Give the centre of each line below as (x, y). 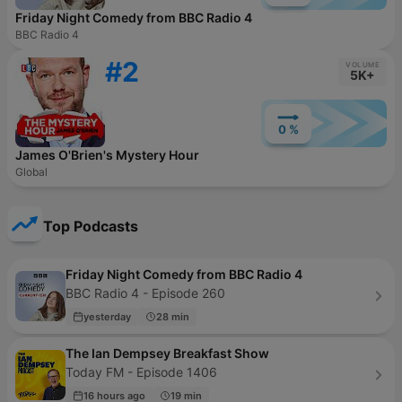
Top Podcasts (91, 226)
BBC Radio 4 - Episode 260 (145, 293)
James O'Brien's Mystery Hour (107, 155)
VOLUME (363, 65)
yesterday (107, 316)
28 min (173, 316)
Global (31, 172)
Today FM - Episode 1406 (141, 372)
